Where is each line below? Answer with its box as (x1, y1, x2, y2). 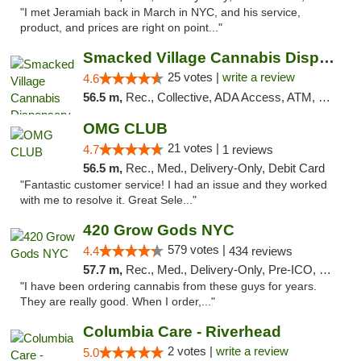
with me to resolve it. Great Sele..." (20, 194, 197, 206)
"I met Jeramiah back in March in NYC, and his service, (20, 6, 301, 19)
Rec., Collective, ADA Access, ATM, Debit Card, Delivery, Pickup (125, 90, 318, 104)
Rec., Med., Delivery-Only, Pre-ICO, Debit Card (125, 263, 319, 276)
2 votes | (167, 344, 216, 358)
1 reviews (222, 143, 273, 156)
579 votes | (167, 243, 229, 256)
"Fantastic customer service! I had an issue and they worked (20, 179, 327, 191)
